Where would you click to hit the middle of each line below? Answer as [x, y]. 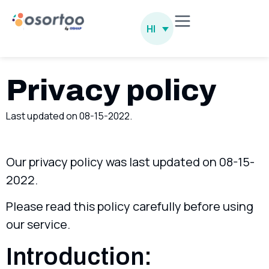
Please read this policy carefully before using [130, 207]
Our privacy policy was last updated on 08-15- [130, 162]
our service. [38, 225]
